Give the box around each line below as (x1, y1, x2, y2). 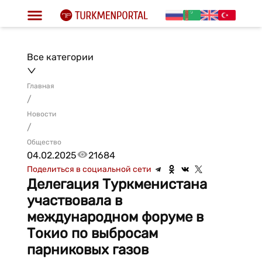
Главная (26, 82, 54, 90)
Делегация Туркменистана (26, 176, 207, 192)
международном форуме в (26, 209, 204, 225)
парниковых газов (26, 242, 149, 258)
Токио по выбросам (26, 225, 158, 242)
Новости (26, 110, 56, 118)
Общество (26, 138, 61, 146)
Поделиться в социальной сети (26, 164, 151, 174)
